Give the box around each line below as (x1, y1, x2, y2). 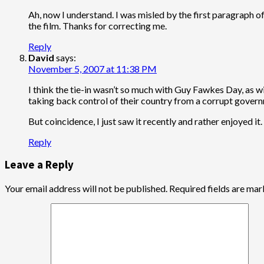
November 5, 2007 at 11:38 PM (28, 62, 157, 74)
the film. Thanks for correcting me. (28, 19, 167, 31)
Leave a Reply (5, 158, 74, 172)
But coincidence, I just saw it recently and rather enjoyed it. (28, 115, 262, 127)
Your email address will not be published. (5, 183, 167, 194)
